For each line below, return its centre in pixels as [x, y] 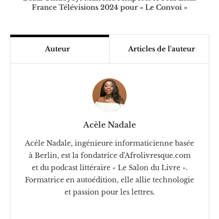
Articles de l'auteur [162, 49]
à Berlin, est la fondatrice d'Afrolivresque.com [109, 155]
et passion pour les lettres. [109, 192]
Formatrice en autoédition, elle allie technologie [109, 180]
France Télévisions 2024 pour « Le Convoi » [109, 7]
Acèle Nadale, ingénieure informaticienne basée [109, 143]
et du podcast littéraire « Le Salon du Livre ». [109, 167]
